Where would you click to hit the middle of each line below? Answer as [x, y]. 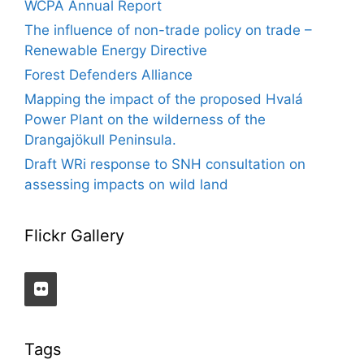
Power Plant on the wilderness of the [145, 119]
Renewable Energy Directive [116, 50]
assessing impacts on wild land [126, 184]
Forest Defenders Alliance [108, 74]
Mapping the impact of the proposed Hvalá [164, 99]
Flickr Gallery [74, 235]
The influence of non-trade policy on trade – [168, 30]
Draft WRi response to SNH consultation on [165, 164]
